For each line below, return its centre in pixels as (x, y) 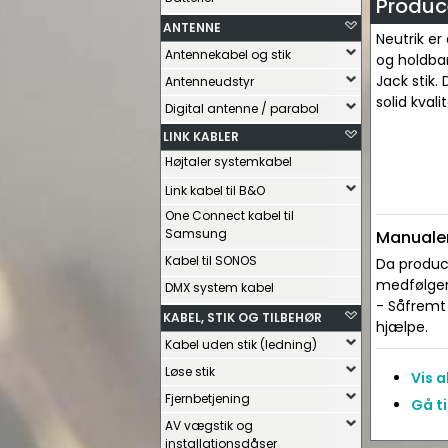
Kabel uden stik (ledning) (241, 344)
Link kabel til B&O (215, 190)
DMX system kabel (219, 287)
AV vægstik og (209, 425)
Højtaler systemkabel (228, 161)
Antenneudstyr (209, 81)
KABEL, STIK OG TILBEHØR (242, 317)
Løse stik (190, 371)
